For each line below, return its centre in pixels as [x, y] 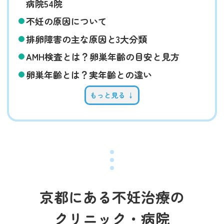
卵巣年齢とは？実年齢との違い [89, 74]
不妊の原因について [66, 21]
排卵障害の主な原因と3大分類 [86, 39]
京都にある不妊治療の [112, 197]
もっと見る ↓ [112, 95]
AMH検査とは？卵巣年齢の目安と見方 [102, 57]
